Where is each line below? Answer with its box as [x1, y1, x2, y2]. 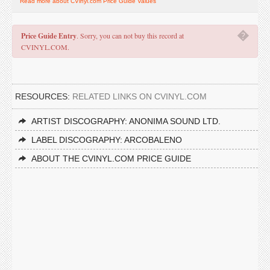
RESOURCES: [15, 92, 72, 101]
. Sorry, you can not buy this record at [77, 31, 184, 40]
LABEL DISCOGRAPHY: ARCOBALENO [31, 135, 182, 145]
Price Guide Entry [21, 31, 77, 41]
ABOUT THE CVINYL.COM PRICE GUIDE [31, 154, 191, 163]
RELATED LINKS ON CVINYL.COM [72, 92, 207, 101]
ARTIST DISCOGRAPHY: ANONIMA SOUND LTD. [31, 116, 221, 126]
